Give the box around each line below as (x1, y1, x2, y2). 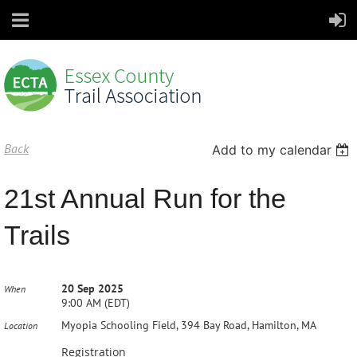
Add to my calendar (212, 142, 332, 158)
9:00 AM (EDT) (61, 296, 130, 310)
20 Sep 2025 (61, 281, 124, 296)
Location (4, 320, 37, 331)
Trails (4, 220, 70, 250)
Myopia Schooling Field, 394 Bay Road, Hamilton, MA (61, 318, 316, 332)
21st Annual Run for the (4, 183, 286, 214)
